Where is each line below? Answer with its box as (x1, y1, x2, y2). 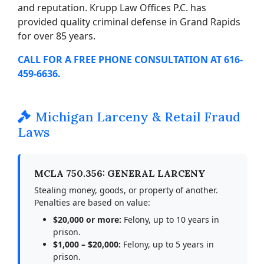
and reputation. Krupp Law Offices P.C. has (18, 1, 206, 14)
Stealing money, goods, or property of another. (34, 184, 218, 196)
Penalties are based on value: (34, 197, 150, 208)
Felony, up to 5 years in (121, 239, 214, 250)
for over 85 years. (18, 29, 95, 42)
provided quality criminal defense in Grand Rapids (18, 15, 240, 28)
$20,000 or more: (53, 214, 121, 225)
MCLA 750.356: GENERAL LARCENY (34, 167, 206, 179)
